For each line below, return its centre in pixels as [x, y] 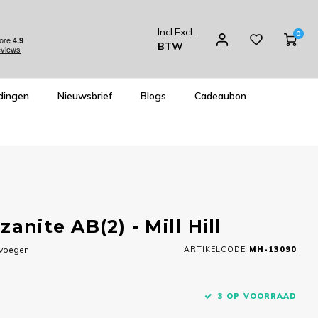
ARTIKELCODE [215, 249]
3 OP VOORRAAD [257, 296]
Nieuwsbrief [85, 95]
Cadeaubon [220, 95]
